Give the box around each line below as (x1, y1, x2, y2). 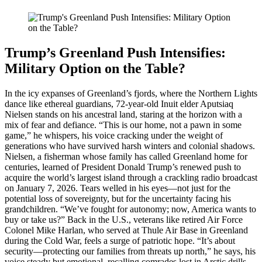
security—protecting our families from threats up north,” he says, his (5, 246, 256, 257)
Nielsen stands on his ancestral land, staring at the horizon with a (5, 109, 242, 120)
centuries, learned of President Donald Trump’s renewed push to (5, 162, 241, 173)
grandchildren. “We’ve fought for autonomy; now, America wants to (5, 204, 256, 215)
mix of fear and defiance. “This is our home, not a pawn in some (5, 120, 242, 130)
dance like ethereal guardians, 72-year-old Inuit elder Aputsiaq (5, 99, 233, 109)
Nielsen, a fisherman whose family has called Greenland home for (5, 151, 247, 162)
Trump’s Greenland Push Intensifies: (5, 45, 226, 61)
